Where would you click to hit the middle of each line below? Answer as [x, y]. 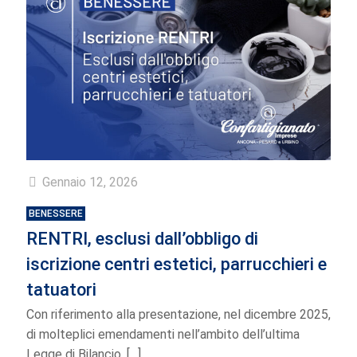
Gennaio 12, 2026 [90, 182]
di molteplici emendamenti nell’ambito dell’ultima [163, 335]
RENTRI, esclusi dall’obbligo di [142, 239]
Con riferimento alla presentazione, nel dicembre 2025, [178, 315]
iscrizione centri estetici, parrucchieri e [177, 265]
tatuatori [61, 290]
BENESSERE [56, 214]
